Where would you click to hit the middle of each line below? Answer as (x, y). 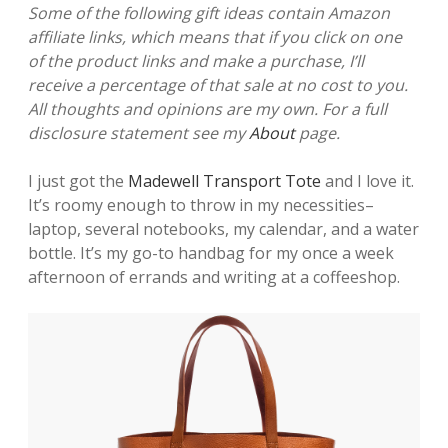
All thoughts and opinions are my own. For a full (207, 108)
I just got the (78, 180)
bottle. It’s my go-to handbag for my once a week (211, 252)
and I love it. (367, 180)
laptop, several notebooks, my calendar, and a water (223, 228)
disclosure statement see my (138, 132)
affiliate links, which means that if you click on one (215, 36)
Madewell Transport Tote (224, 180)
